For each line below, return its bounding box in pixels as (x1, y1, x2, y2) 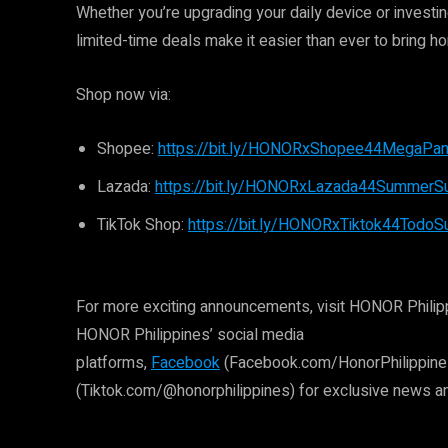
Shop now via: (76, 83, 171, 107)
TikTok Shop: (97, 213, 188, 237)
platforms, (76, 351, 151, 375)
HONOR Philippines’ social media (76, 323, 304, 347)
